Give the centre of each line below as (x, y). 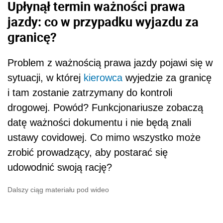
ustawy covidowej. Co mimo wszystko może (104, 138)
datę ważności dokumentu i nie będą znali (99, 123)
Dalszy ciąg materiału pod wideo (58, 190)
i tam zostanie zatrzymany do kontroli (90, 93)
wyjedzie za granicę (167, 78)
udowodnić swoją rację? (60, 167)
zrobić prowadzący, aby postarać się (88, 153)
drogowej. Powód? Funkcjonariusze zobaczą (105, 108)
